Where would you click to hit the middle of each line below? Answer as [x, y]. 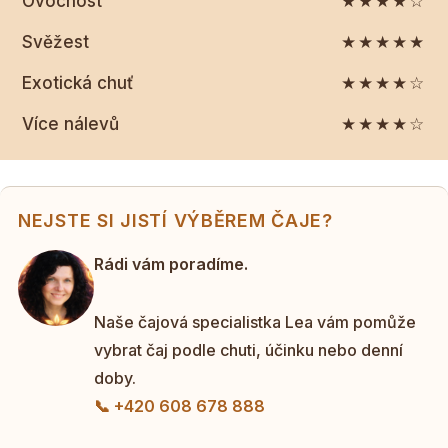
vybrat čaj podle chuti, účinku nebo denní [248, 349]
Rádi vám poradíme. [171, 263]
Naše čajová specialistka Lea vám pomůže [255, 321]
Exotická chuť [78, 82]
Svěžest [55, 41]
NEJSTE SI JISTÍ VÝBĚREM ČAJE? [175, 220]
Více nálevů [70, 123]
